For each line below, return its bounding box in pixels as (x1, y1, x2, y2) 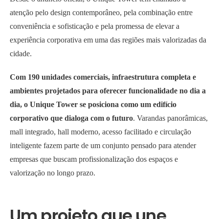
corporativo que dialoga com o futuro (10, 114, 133, 123)
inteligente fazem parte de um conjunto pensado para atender (10, 141, 196, 150)
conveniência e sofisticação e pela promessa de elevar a (10, 22, 179, 31)
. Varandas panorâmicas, (133, 114, 208, 123)
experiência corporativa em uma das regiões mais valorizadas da (10, 36, 206, 44)
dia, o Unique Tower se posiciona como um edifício (10, 100, 176, 109)
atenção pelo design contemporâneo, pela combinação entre (10, 8, 193, 17)
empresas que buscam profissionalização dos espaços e (10, 155, 178, 164)
